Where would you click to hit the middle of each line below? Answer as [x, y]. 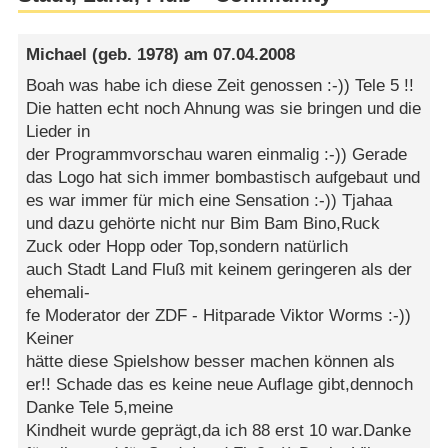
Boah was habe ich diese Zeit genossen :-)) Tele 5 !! [220, 86]
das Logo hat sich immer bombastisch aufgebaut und [223, 178]
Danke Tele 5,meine [100, 408]
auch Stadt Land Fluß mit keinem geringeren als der [219, 270]
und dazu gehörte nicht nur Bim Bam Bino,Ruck [203, 224]
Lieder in [58, 132]
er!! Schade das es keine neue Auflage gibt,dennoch [220, 385]
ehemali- [58, 293]
